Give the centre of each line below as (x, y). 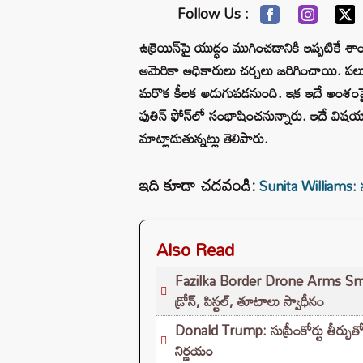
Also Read (195, 249)
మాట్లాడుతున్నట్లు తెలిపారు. (204, 138)
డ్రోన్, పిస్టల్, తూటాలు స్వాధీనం (250, 301)
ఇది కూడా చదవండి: (197, 184)
